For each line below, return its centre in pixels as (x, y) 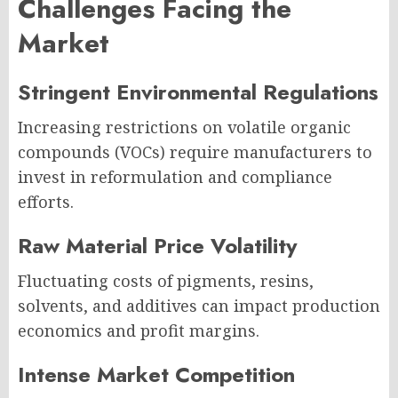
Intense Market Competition (156, 374)
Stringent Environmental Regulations (198, 92)
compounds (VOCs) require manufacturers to (195, 152)
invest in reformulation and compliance (175, 177)
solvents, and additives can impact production (199, 306)
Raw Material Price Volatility (158, 246)
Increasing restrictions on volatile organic (184, 127)
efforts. (46, 202)
